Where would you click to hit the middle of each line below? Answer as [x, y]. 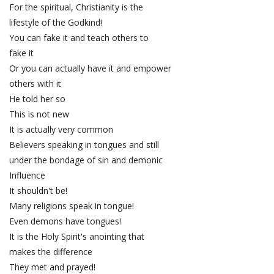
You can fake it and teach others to [80, 38]
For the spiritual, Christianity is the [77, 7]
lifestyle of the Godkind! [56, 23]
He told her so [37, 99]
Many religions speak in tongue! [73, 206]
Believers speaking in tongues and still [85, 145]
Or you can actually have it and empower [91, 68]
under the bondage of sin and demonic [87, 160]
